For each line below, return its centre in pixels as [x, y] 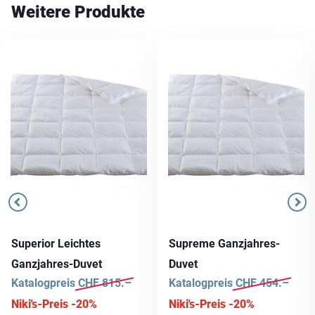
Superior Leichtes [56, 243]
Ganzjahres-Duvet [57, 264]
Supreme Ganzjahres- [224, 243]
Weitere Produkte [78, 12]
